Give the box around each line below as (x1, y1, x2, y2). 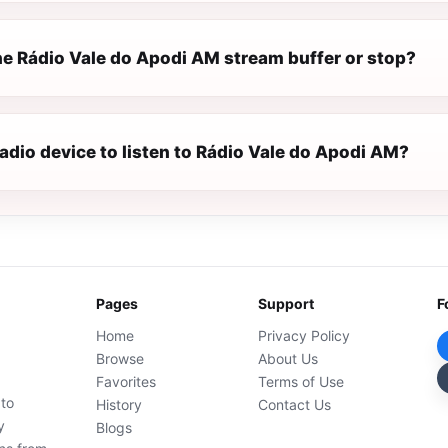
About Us (258, 350, 319, 367)
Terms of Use (258, 373, 345, 390)
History (96, 396, 143, 413)
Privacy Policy (258, 327, 351, 344)
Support (258, 295, 315, 312)
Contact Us (258, 396, 332, 413)
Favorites (96, 373, 157, 390)
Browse (96, 350, 145, 367)
